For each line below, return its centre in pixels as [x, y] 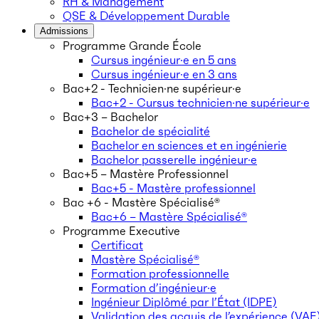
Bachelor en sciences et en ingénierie [189, 145]
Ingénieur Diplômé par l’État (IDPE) [184, 302]
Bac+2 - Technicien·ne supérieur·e [152, 88]
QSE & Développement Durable [146, 16]
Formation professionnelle [160, 273]
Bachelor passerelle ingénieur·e [174, 159]
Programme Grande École [132, 46]
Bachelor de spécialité [151, 131]
